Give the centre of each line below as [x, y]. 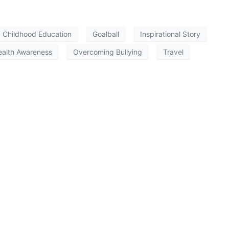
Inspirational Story [170, 34]
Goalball [106, 34]
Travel [173, 52]
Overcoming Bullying [108, 52]
